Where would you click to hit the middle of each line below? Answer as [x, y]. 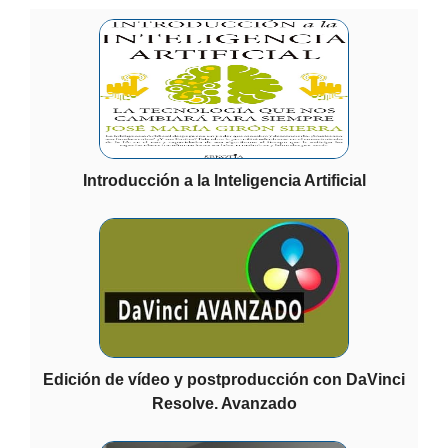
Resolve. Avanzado [224, 403]
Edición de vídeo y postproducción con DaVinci [224, 379]
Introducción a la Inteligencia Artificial [224, 180]
